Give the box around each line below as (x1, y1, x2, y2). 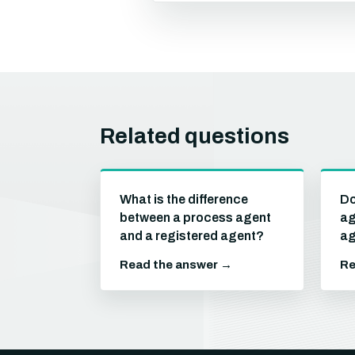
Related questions (100, 124, 289, 148)
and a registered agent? (120, 229, 264, 242)
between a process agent (120, 211, 271, 224)
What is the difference (120, 193, 248, 206)
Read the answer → (120, 258, 232, 271)
